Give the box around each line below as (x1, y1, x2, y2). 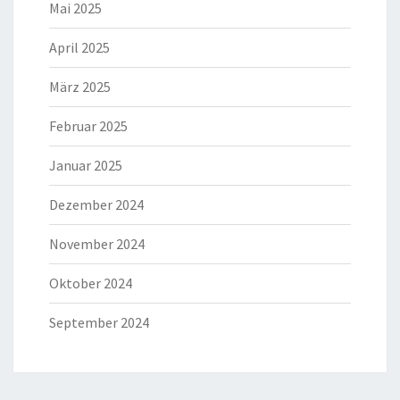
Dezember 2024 (49, 195, 144, 213)
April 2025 (49, 37, 110, 56)
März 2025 (49, 77, 111, 96)
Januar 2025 (49, 155, 122, 174)
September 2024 (49, 312, 149, 331)
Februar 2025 (49, 116, 128, 135)
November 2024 (49, 234, 145, 253)
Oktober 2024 (49, 273, 132, 292)
